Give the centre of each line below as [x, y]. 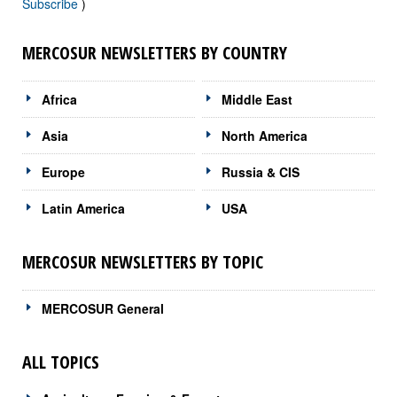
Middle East [257, 99]
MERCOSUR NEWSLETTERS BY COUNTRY [155, 52]
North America [265, 135]
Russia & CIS [261, 171]
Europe [63, 171]
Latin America [83, 208]
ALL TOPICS [61, 362]
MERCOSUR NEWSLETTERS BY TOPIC [143, 261]
